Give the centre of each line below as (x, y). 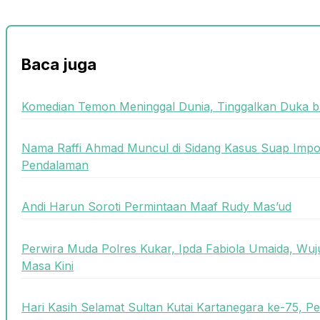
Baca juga (59, 65)
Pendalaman (55, 165)
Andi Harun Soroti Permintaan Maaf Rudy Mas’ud (156, 207)
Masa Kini (47, 265)
